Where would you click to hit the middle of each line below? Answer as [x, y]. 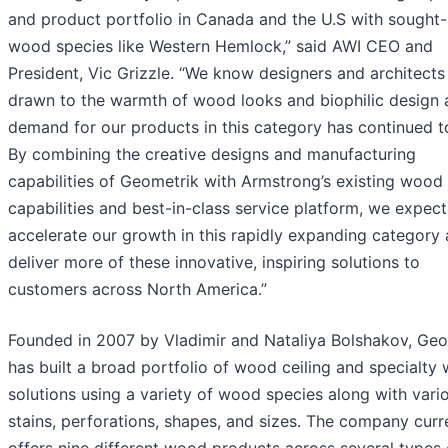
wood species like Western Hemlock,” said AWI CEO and [220, 46]
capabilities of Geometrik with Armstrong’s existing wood [225, 181]
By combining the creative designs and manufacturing [212, 154]
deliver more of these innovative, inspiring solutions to [214, 262]
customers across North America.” [137, 289]
